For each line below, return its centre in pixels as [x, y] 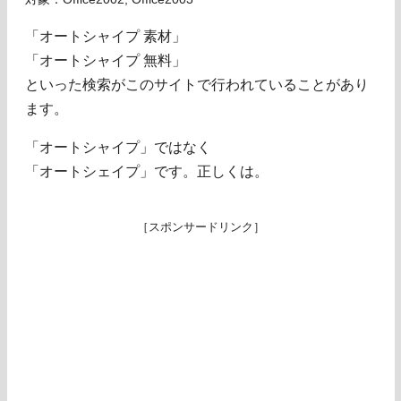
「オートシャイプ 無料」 [106, 61]
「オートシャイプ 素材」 [106, 37]
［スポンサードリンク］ [200, 227]
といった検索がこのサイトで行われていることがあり [197, 85]
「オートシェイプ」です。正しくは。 [147, 172]
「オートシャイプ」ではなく [118, 148]
